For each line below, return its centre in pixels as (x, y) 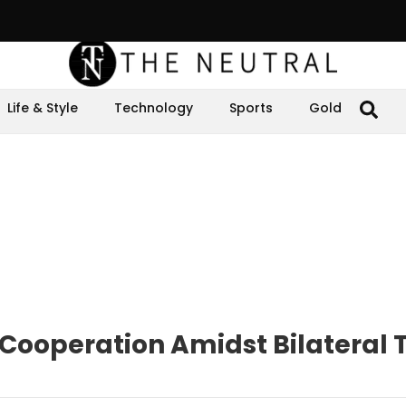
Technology (154, 108)
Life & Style (43, 108)
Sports (251, 108)
